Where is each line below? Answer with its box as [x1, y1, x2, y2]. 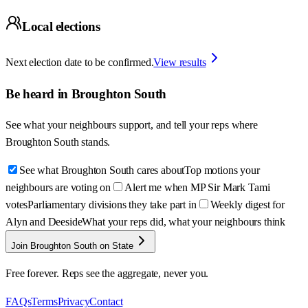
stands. [81, 136, 111, 148]
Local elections [22, 19, 100, 34]
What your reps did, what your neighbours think [82, 216, 286, 228]
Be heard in [5, 86, 71, 101]
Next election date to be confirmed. [5, 56, 154, 68]
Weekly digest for [210, 199, 285, 211]
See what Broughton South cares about [19, 164, 185, 177]
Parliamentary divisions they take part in [27, 199, 197, 211]
